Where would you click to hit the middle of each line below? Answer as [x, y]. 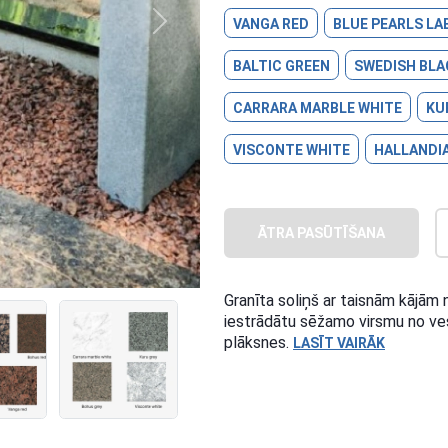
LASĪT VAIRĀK [339, 343]
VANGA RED [271, 24]
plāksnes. [258, 342]
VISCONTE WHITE [291, 150]
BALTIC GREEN [281, 66]
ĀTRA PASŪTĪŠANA [321, 233]
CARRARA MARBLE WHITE [317, 108]
